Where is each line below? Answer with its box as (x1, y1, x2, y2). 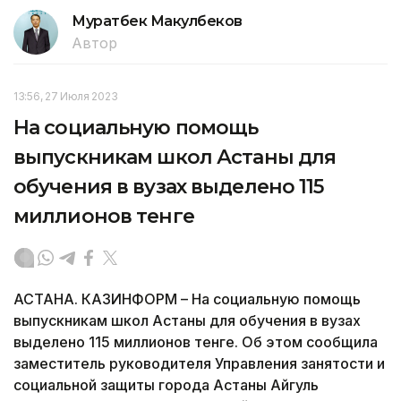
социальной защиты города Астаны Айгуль (13, 376, 319, 395)
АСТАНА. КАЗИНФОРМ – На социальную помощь (13, 290, 361, 309)
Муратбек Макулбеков (72, 13, 243, 30)
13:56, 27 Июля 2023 (13, 90, 118, 104)
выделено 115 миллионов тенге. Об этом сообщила (13, 333, 378, 352)
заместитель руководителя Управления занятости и (13, 354, 385, 373)
